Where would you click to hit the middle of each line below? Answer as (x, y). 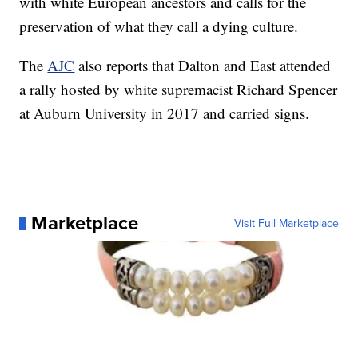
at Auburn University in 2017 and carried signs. (165, 113)
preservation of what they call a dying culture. (159, 26)
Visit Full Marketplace (286, 223)
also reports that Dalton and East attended (205, 66)
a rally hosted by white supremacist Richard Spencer (179, 89)
